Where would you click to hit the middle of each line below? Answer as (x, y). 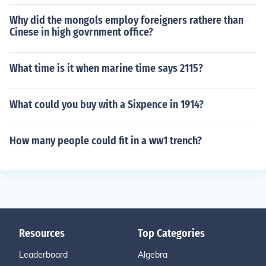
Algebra (153, 255)
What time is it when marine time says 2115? (106, 68)
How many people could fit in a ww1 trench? (106, 141)
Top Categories (171, 233)
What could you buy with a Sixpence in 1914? (107, 104)
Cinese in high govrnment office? (81, 32)
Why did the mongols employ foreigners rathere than (126, 20)
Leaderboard (43, 255)
